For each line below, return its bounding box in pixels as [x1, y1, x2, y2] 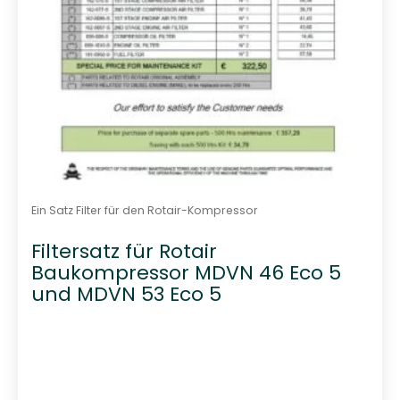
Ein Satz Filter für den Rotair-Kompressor [30, 202, 258, 218]
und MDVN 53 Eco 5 [30, 280, 221, 309]
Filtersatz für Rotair [30, 237, 217, 266]
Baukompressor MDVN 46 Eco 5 [30, 259, 341, 287]
